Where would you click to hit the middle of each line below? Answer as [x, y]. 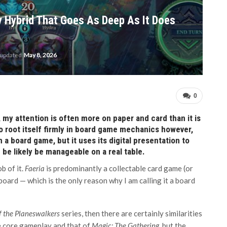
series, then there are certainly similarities [131, 213]
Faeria [35, 168]
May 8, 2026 [40, 55]
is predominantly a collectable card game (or [120, 168]
